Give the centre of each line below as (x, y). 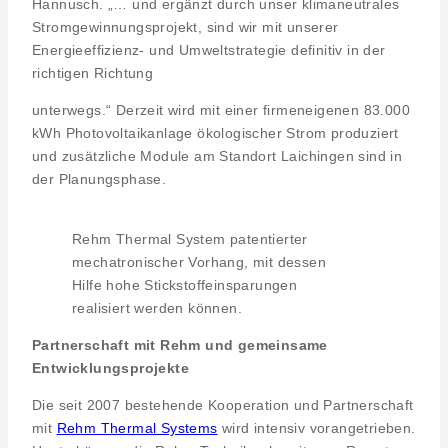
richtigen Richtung (93, 73)
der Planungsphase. (99, 179)
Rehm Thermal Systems (137, 428)
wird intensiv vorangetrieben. (316, 428)
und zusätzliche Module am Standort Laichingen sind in (217, 156)
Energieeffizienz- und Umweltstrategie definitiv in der (209, 50)
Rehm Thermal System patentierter (190, 239)
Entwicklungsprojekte (110, 368)
